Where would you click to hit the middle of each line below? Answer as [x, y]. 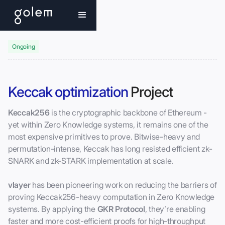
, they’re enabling [175, 209]
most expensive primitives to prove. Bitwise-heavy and [104, 137]
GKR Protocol [121, 209]
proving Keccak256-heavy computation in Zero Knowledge [111, 197]
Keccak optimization [68, 92]
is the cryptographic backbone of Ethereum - [128, 113]
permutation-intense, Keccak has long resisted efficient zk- [110, 149]
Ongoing [24, 46]
